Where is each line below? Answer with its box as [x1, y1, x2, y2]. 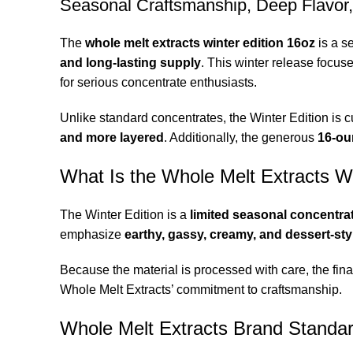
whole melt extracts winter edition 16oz [85, 35, 315, 50]
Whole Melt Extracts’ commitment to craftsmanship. [60, 282, 342, 296]
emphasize [60, 227, 124, 241]
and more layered [60, 130, 164, 144]
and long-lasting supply [60, 55, 201, 69]
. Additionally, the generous [164, 130, 318, 144]
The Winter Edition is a [60, 207, 190, 221]
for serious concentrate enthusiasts [60, 75, 254, 89]
